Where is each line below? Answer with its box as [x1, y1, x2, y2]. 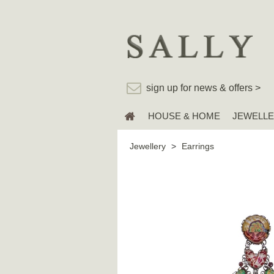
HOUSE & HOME [148, 110, 220, 121]
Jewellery [130, 141, 166, 151]
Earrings [182, 141, 214, 151]
